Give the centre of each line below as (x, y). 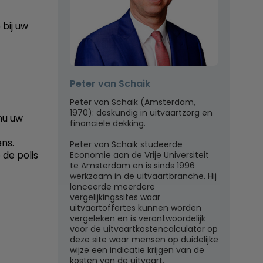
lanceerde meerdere (112, 187)
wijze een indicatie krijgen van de (137, 250)
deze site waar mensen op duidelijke (144, 240)
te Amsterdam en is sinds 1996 (132, 166)
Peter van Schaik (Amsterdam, (133, 102)
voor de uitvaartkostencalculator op (144, 229)
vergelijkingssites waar (115, 198)
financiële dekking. (108, 124)
